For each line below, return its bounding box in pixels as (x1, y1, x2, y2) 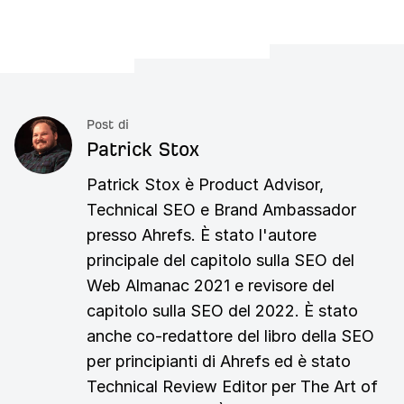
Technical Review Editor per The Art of (87, 377, 378, 397)
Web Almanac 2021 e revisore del (87, 276, 335, 296)
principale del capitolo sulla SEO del (87, 251, 354, 271)
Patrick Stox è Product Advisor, (87, 175, 324, 195)
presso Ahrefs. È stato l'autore (87, 225, 317, 245)
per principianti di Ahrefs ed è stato (87, 352, 351, 372)
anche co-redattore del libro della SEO (87, 326, 374, 346)
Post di (87, 118, 129, 133)
